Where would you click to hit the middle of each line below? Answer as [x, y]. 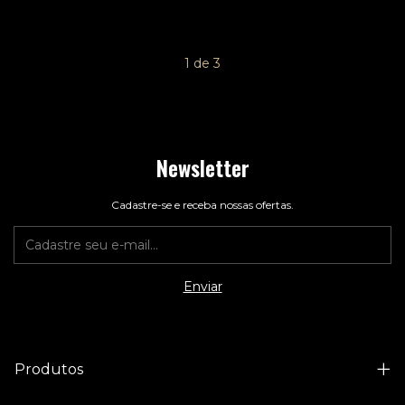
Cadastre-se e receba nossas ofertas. [202, 205]
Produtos [49, 370]
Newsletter [202, 168]
